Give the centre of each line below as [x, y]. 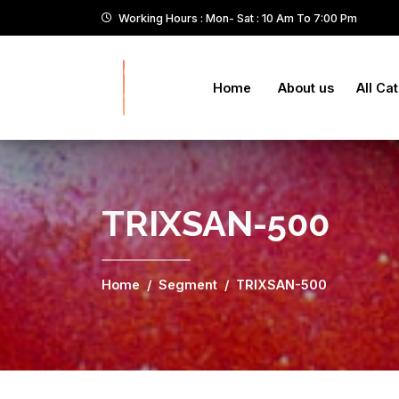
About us [306, 87]
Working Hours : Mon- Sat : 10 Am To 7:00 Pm [238, 18]
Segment [188, 284]
